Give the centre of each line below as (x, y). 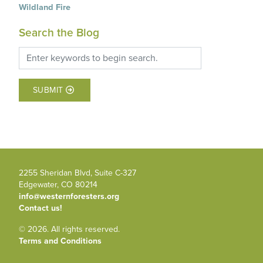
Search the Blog (59, 33)
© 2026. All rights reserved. (69, 230)
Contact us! (41, 208)
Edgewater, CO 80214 (59, 185)
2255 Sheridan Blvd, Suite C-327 (79, 173)
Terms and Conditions (60, 241)
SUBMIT (48, 90)
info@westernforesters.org (69, 197)
